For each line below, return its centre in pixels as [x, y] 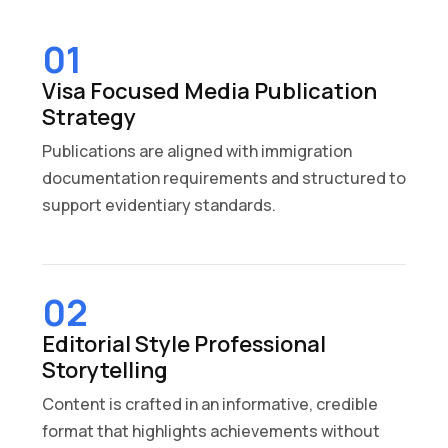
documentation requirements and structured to [224, 177]
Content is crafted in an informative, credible [210, 403]
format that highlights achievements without [211, 430]
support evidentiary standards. [159, 204]
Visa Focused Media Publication [209, 90]
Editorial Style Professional [184, 343]
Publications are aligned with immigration [197, 150]
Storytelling [105, 369]
